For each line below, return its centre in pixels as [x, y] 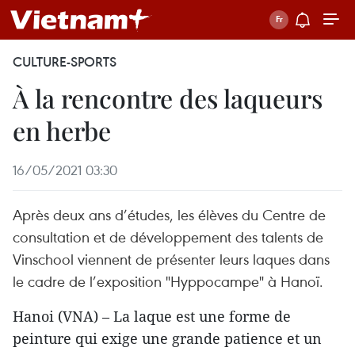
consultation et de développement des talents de [168, 237]
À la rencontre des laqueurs [168, 98]
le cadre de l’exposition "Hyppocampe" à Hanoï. [168, 281]
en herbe [62, 130]
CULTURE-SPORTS [65, 62]
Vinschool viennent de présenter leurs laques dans [171, 259]
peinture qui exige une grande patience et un [167, 338]
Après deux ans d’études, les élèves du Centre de [169, 214]
